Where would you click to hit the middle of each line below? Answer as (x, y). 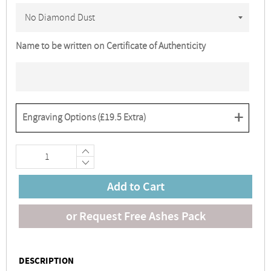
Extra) (134, 117)
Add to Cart (135, 186)
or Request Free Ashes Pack (135, 216)
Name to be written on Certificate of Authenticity (111, 46)
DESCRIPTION (46, 262)
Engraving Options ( (61, 117)
